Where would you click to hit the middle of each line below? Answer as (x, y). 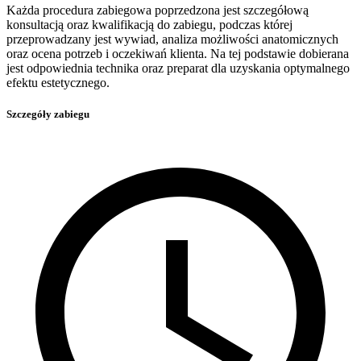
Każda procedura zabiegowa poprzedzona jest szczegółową (158, 10)
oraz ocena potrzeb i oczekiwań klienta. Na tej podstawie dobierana (178, 53)
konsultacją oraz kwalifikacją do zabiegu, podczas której (149, 24)
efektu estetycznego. (58, 82)
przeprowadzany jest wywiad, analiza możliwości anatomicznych (172, 39)
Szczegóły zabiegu (48, 114)
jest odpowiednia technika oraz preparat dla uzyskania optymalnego (178, 68)
